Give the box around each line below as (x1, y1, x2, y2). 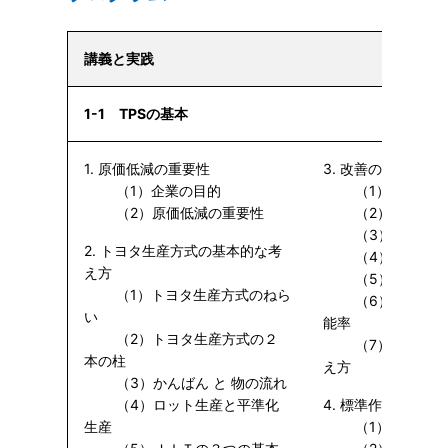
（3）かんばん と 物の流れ (83, 374, 287, 391)
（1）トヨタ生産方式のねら (83, 286, 291, 303)
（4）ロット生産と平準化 (83, 396, 279, 413)
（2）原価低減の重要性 (83, 204, 264, 221)
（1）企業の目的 (83, 182, 221, 199)
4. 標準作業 (322, 396, 396, 413)
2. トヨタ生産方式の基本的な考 (83, 242, 282, 259)
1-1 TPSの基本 (83, 105, 188, 122)
